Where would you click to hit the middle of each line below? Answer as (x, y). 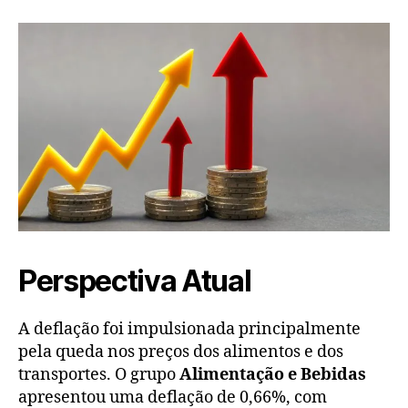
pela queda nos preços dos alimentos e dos (181, 352)
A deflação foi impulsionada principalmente (189, 330)
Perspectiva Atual (135, 281)
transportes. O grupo (99, 375)
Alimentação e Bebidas (273, 375)
